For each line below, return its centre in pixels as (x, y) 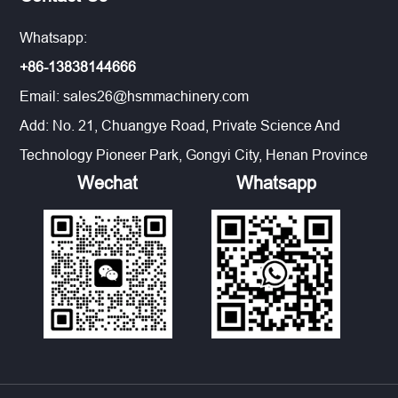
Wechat (108, 183)
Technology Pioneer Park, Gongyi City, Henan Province (194, 155)
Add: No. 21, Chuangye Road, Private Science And (180, 126)
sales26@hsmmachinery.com (156, 96)
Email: (42, 96)
